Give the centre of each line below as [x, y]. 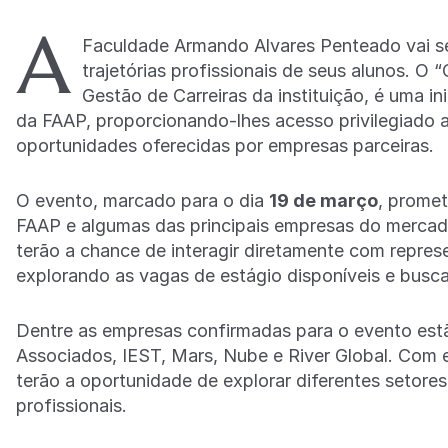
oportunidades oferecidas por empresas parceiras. [225, 146]
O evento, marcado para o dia [142, 201]
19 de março [323, 201]
